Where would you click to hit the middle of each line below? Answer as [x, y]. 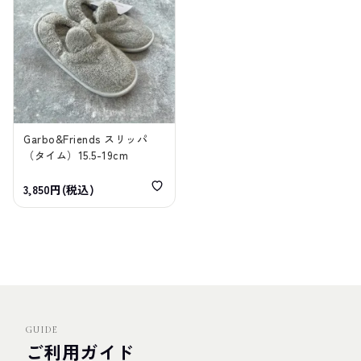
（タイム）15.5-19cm [76, 155]
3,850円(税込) [59, 189]
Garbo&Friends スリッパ [86, 139]
